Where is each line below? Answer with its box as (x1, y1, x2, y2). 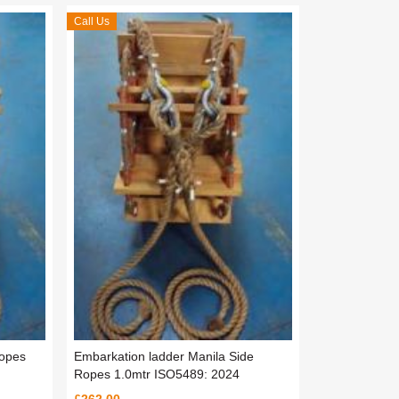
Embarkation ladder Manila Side (73, 349, 254, 364)
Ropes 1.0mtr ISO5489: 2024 (73, 367, 240, 382)
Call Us (73, 14, 110, 28)
